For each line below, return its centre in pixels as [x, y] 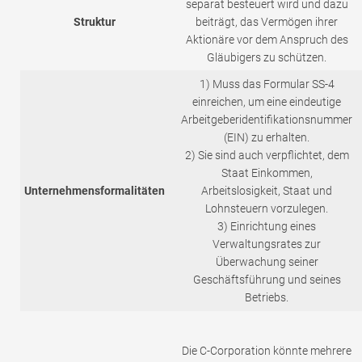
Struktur [95, 22]
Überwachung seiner [267, 262]
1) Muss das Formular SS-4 [267, 84]
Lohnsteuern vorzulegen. [267, 209]
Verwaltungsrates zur [267, 244]
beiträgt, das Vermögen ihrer [267, 22]
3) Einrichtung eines [267, 227]
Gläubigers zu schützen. [267, 58]
